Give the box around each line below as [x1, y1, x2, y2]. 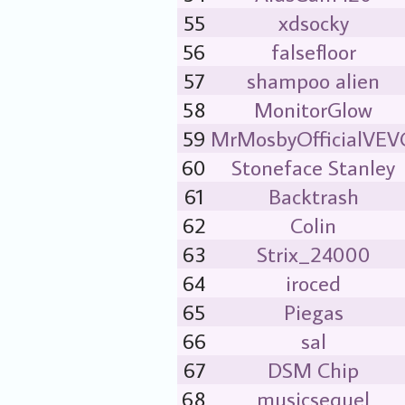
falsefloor [270, 37, 356, 65]
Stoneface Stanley [231, 153, 395, 181]
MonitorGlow [254, 95, 372, 123]
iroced [286, 268, 341, 297]
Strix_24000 [256, 240, 371, 268]
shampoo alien [247, 66, 380, 94]
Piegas [283, 297, 344, 325]
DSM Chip [268, 355, 359, 383]
